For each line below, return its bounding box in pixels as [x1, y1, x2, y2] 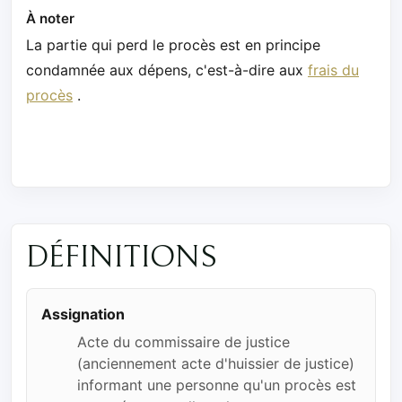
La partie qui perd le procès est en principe [26, 36, 320, 54]
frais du [308, 61, 359, 79]
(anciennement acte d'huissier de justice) [77, 354, 354, 372]
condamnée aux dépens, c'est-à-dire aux [26, 61, 308, 79]
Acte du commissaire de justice [77, 332, 290, 351]
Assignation [41, 304, 125, 323]
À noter [26, 9, 74, 27]
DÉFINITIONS [26, 240, 217, 275]
